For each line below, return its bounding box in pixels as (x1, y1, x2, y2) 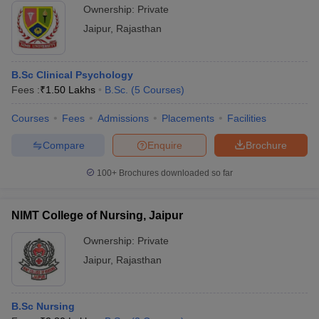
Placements (162, 113, 214, 124)
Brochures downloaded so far (117, 168, 233, 178)
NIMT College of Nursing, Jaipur (11, 209, 183, 221)
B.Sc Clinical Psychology (11, 69, 133, 80)
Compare (42, 139, 85, 151)
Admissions (98, 113, 149, 124)
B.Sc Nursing (11, 300, 75, 312)
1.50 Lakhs (46, 84, 95, 95)
